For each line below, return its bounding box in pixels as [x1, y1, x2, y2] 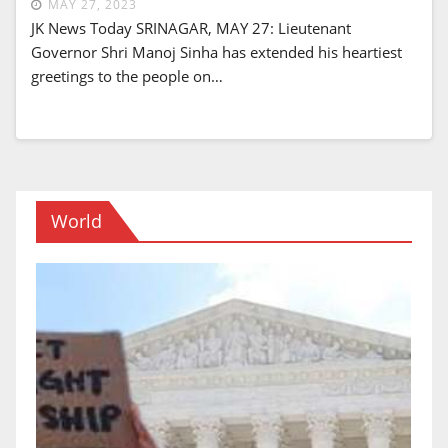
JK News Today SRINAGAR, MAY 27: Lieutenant [31, 17, 351, 38]
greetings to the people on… [31, 65, 223, 86]
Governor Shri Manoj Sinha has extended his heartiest [31, 41, 402, 62]
